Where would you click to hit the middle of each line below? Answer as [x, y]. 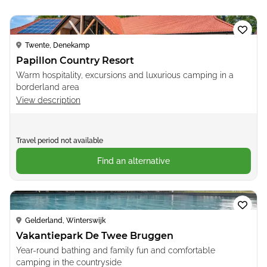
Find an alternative [133, 161]
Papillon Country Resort [75, 60]
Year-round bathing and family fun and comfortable [116, 250]
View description [48, 100]
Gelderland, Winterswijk [65, 220]
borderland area [48, 87]
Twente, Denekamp [57, 45]
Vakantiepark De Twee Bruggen [95, 235]
